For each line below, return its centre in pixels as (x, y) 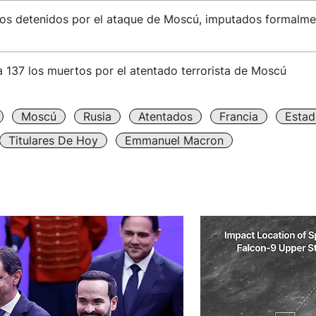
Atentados (165, 116)
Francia (238, 116)
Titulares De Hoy (53, 140)
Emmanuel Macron (174, 140)
